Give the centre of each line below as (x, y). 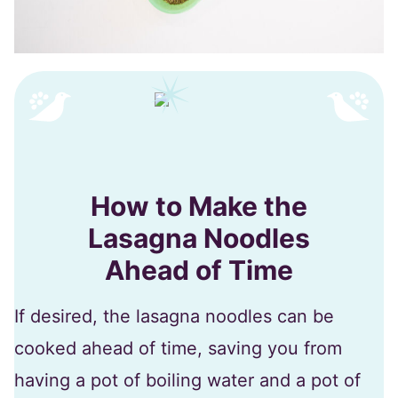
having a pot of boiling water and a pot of (187, 380)
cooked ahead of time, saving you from (178, 348)
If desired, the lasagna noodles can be (174, 316)
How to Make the (199, 206)
